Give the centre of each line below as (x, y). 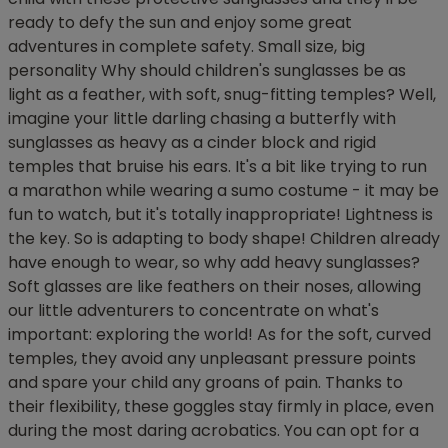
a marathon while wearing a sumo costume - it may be (223, 191)
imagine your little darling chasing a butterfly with (202, 119)
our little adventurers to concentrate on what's (193, 311)
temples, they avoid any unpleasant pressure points (212, 359)
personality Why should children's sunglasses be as (207, 71)
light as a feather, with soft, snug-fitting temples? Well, (222, 95)
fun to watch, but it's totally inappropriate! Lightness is (220, 215)
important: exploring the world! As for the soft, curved (219, 335)
